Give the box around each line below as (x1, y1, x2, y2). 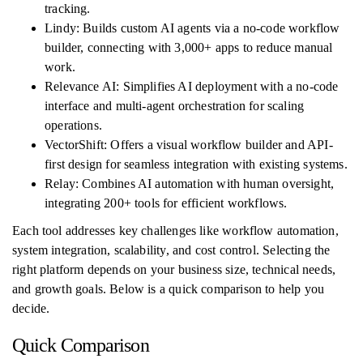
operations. (45, 118, 102, 132)
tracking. (45, 2, 91, 15)
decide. (12, 301, 50, 315)
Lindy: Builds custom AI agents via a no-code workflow (45, 21, 340, 35)
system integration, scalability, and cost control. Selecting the (12, 243, 331, 257)
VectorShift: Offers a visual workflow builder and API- (45, 138, 333, 152)
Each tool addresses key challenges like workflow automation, (12, 224, 339, 237)
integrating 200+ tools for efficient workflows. (45, 196, 288, 210)
